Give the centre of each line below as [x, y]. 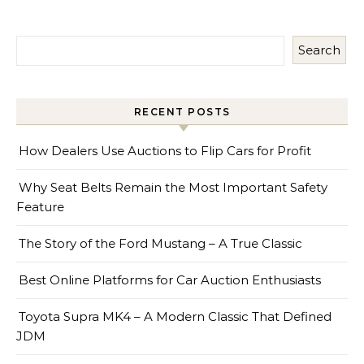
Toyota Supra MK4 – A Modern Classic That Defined [175, 316]
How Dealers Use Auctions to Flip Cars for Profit [165, 150]
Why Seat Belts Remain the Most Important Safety [173, 187]
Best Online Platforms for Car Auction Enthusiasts [170, 279]
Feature [40, 206]
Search [319, 50]
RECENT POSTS [182, 111]
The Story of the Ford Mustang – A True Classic [160, 243]
